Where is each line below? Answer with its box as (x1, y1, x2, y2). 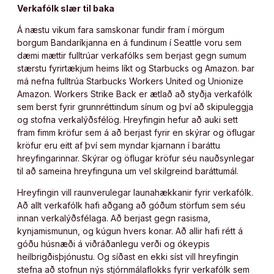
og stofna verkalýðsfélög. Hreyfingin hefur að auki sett (17, 114, 238, 125)
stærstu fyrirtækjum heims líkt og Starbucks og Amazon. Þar (17, 62, 254, 73)
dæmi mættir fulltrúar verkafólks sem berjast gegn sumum (17, 50, 246, 61)
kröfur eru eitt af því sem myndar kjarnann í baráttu (17, 139, 220, 150)
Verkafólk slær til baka (17, 2, 114, 13)
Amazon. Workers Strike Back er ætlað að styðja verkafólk (17, 88, 253, 99)
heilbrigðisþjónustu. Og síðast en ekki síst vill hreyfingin (17, 251, 239, 262)
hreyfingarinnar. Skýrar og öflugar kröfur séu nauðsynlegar (17, 152, 254, 163)
